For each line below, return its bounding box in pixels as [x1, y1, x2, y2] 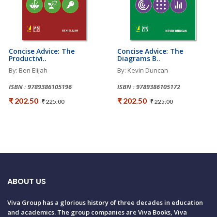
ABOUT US [7, 176, 46, 187]
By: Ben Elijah [9, 66, 47, 75]
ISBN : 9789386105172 [117, 82, 180, 92]
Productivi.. [9, 54, 46, 63]
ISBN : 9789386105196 [9, 82, 72, 92]
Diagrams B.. [117, 54, 160, 63]
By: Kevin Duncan [117, 66, 168, 75]
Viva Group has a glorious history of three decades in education [7, 198, 203, 207]
